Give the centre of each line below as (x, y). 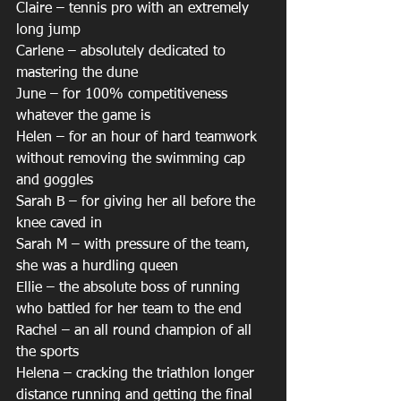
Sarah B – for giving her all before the (138, 202)
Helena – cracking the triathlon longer (137, 374)
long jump (48, 30)
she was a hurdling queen (97, 267)
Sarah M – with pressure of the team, (135, 245)
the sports (47, 353)
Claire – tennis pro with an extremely (135, 9)
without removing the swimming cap (133, 159)
